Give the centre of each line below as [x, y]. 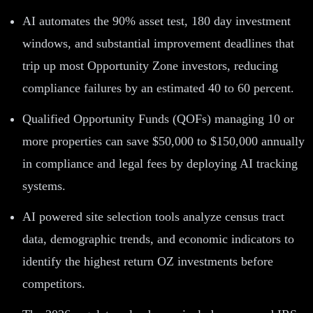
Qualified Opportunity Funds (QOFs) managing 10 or [158, 118]
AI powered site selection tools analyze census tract [153, 216]
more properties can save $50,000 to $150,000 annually [163, 141]
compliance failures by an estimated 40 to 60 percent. [158, 88]
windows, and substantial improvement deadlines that [158, 43]
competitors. [54, 283]
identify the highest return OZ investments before [148, 261]
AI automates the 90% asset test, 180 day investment [156, 21]
